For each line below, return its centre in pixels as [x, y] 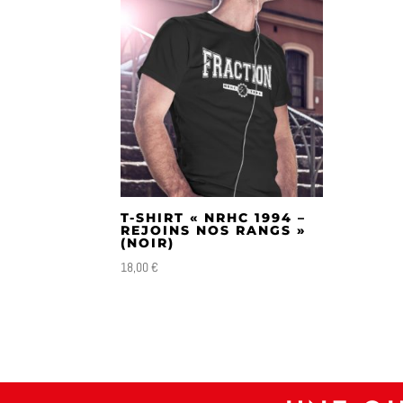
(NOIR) [148, 243]
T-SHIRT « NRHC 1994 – [214, 218]
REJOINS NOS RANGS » [214, 231]
